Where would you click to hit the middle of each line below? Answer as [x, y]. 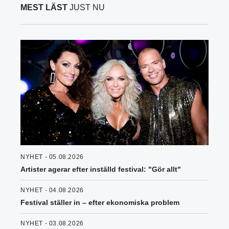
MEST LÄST [44, 8]
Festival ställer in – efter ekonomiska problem [100, 203]
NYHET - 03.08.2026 [52, 224]
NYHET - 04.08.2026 [52, 190]
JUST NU [86, 8]
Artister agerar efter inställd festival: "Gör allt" [101, 169]
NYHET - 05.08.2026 [52, 157]
